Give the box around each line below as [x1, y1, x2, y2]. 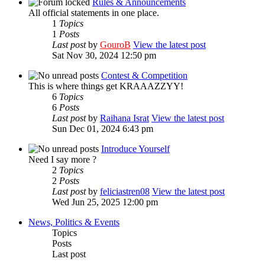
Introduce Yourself [101, 143, 170, 154]
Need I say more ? [28, 154, 96, 164]
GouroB [100, 39, 131, 50]
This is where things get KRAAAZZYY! [28, 80, 183, 91]
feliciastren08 [100, 186, 150, 196]
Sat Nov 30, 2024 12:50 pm [52, 50, 156, 60]
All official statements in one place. [28, 7, 159, 18]
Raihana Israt [100, 112, 149, 123]
